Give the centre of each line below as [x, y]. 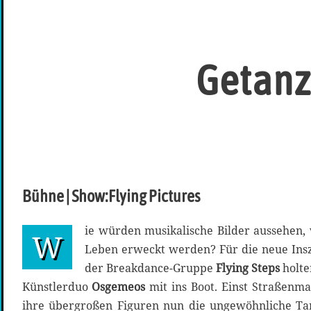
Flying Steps [249, 268]
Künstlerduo [57, 287]
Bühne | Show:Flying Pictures [111, 196]
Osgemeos [120, 287]
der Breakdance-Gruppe [150, 268]
